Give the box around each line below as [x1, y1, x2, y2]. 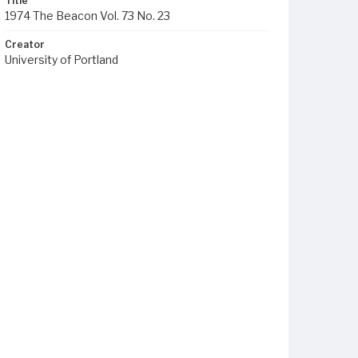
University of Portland [5, 53, 118, 66]
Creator [5, 38, 45, 50]
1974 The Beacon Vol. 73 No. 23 [5, 9, 170, 22]
